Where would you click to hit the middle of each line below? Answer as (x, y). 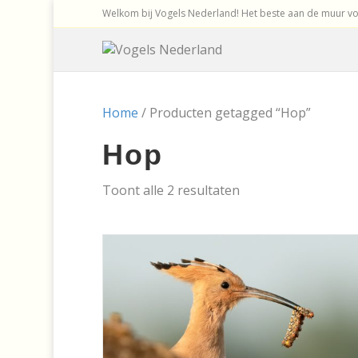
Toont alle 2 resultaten (171, 190)
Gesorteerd (272, 189)
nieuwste (266, 226)
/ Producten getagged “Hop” (224, 112)
